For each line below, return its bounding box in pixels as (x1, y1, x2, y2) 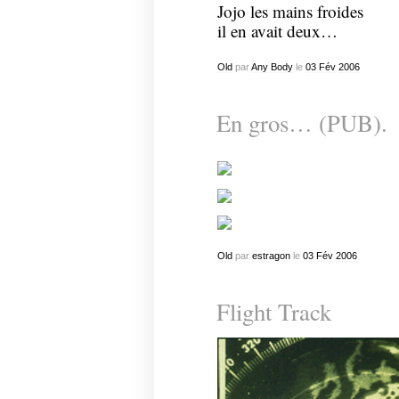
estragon (251, 249, 290, 261)
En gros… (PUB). (216, 107, 387, 140)
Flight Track (216, 296, 331, 329)
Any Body (250, 61, 293, 72)
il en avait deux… (216, 20, 338, 43)
